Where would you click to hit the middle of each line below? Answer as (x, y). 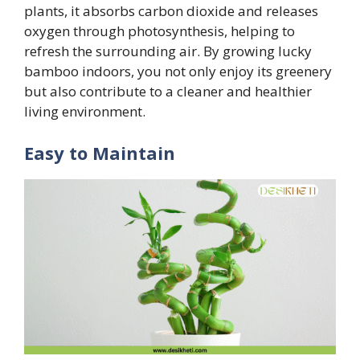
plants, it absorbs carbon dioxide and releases (171, 11)
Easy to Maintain (100, 152)
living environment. (85, 112)
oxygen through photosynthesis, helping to (160, 31)
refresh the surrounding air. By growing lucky (168, 51)
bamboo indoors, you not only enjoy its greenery (178, 72)
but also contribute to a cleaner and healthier (168, 92)
